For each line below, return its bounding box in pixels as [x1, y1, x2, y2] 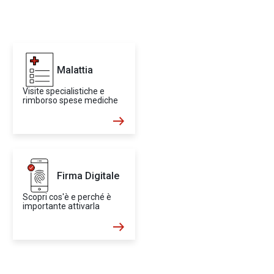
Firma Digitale [57, 169, 119, 182]
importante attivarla [23, 201, 100, 211]
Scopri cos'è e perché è [23, 192, 111, 202]
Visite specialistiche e [23, 86, 105, 96]
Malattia [57, 64, 93, 76]
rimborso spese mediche [23, 95, 118, 105]
